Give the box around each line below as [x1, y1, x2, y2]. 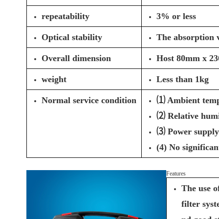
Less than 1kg [156, 74, 209, 84]
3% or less [156, 11, 196, 21]
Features [166, 170, 186, 177]
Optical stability [41, 32, 102, 42]
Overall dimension [41, 53, 111, 63]
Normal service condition [41, 95, 136, 105]
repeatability [41, 11, 89, 21]
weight [41, 74, 66, 84]
